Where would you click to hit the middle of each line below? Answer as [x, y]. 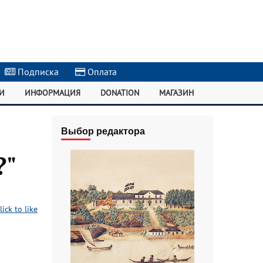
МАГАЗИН [176, 93]
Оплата [101, 72]
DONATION [119, 93]
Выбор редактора [103, 131]
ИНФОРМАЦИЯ [53, 93]
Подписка [37, 72]
